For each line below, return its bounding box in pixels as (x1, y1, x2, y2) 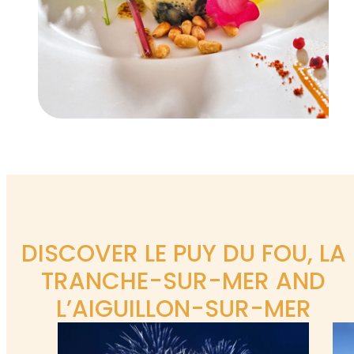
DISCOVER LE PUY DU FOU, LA (21, 237, 346, 270)
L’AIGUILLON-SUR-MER (55, 292, 311, 326)
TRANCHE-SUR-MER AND (41, 265, 326, 298)
